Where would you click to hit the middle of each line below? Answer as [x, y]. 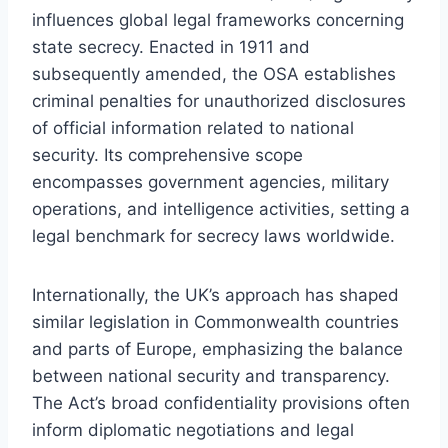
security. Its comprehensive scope [167, 154]
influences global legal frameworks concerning [218, 19]
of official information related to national [193, 127]
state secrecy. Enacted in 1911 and [171, 46]
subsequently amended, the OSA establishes [214, 73]
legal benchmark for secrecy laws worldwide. [213, 235]
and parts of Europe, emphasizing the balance [217, 348]
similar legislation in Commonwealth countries [215, 321]
